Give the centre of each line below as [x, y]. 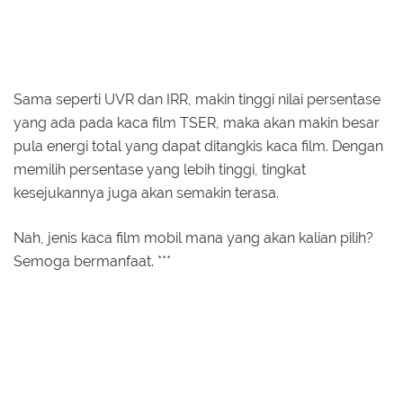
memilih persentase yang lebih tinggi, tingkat [160, 170]
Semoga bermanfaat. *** [92, 262]
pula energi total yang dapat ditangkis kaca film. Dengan [198, 147]
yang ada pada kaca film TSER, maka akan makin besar [197, 123]
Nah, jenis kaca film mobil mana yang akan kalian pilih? [193, 238]
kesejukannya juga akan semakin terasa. [146, 193]
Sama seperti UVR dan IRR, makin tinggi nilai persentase [197, 100]
